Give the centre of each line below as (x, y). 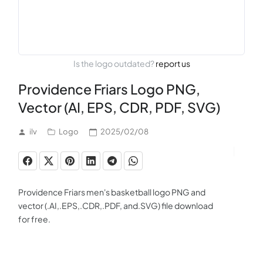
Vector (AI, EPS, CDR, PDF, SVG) (119, 107)
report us (173, 63)
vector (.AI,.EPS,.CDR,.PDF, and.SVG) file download (116, 205)
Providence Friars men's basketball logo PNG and (112, 192)
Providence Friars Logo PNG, (109, 89)
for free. (34, 219)
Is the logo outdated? (114, 63)
